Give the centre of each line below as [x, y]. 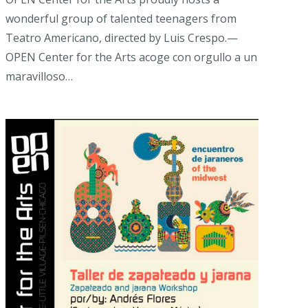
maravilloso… [39, 77]
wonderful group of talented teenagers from [121, 19]
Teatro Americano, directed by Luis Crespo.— [122, 38]
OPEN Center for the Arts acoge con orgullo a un [131, 57]
